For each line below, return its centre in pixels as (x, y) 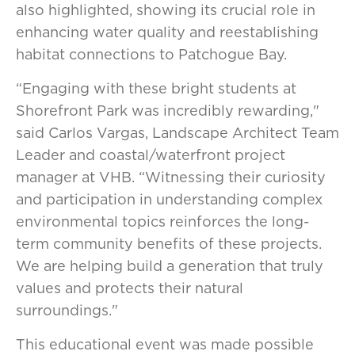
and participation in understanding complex (169, 199)
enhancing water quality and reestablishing (167, 32)
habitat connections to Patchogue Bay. (151, 54)
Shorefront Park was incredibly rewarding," (168, 111)
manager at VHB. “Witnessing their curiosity (171, 177)
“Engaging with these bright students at (156, 88)
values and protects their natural (130, 288)
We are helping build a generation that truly (170, 266)
